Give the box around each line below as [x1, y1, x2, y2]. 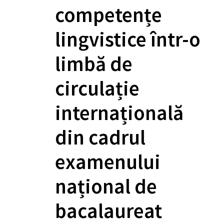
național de [55, 173, 157, 199]
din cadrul [55, 124, 145, 150]
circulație [55, 75, 139, 101]
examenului [55, 149, 160, 175]
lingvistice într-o [55, 26, 200, 52]
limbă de [55, 51, 132, 77]
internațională [55, 100, 183, 126]
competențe [55, 2, 162, 28]
